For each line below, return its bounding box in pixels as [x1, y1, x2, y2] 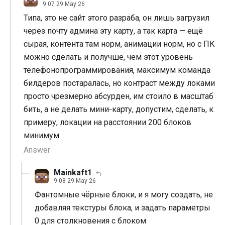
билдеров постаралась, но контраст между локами [24, 78, 215, 88]
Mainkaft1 [54, 168, 92, 178]
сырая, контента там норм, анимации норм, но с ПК [24, 39, 215, 49]
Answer [24, 145, 50, 155]
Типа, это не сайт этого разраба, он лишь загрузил [24, 13, 209, 23]
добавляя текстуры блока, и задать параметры [35, 203, 210, 213]
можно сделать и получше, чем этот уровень [24, 52, 193, 62]
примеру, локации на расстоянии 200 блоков [24, 118, 191, 128]
